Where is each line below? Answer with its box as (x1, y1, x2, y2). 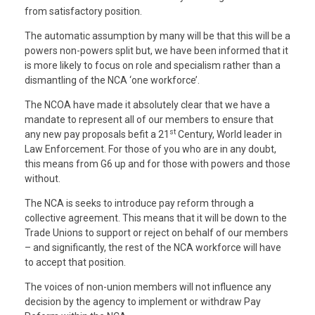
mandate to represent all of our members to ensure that (25, 114, 274, 125)
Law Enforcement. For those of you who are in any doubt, (25, 143, 276, 155)
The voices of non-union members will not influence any (25, 281, 271, 292)
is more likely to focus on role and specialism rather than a (25, 60, 281, 71)
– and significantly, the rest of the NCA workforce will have (25, 242, 281, 253)
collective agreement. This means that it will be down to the (25, 212, 287, 224)
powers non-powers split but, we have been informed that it (25, 45, 288, 56)
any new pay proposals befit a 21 (25, 129, 169, 140)
